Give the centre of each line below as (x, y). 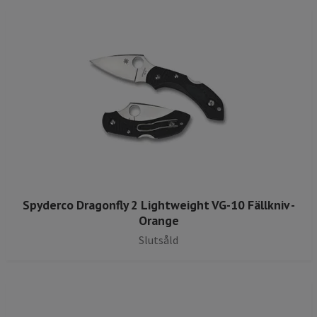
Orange (158, 221)
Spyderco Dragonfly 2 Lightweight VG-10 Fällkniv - (158, 205)
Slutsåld (158, 240)
